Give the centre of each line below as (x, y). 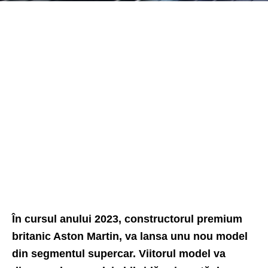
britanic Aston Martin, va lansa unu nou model (130, 236)
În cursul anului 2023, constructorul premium (127, 219)
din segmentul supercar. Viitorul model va (119, 254)
